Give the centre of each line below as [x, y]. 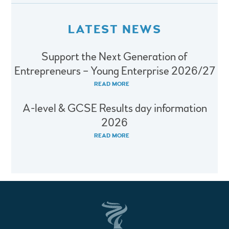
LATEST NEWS [114, 29]
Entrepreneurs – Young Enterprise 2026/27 [114, 71]
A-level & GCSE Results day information [114, 109]
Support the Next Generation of [114, 57]
